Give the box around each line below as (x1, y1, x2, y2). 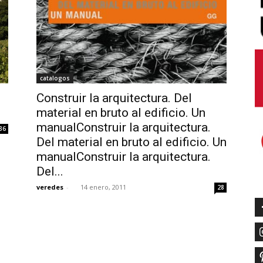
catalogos (40, 74, 70, 82)
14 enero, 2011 (80, 183, 126, 191)
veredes (36, 183, 63, 191)
